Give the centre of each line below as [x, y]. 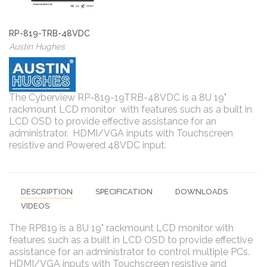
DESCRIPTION [47, 191]
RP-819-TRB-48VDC [49, 33]
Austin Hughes [37, 46]
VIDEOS [35, 206]
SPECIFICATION [124, 191]
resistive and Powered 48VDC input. [88, 145]
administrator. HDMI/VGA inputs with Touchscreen [121, 133]
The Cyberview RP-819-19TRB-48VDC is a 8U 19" [118, 97]
